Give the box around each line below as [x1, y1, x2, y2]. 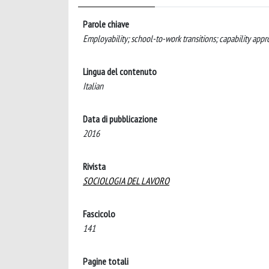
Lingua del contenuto [83, 65, 157, 77]
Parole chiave [83, 18, 129, 30]
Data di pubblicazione [83, 113, 157, 125]
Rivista [83, 160, 106, 172]
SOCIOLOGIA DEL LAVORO [83, 175, 169, 187]
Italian [83, 80, 103, 92]
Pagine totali [83, 255, 128, 267]
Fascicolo [83, 208, 115, 220]
